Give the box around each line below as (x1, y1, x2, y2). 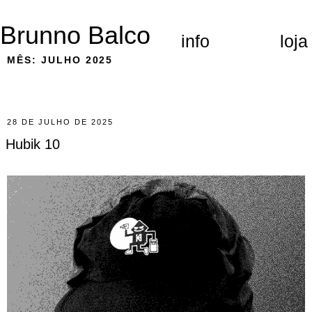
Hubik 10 (6, 136, 60, 153)
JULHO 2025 (40, 54, 114, 65)
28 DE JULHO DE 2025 (7, 117, 114, 126)
